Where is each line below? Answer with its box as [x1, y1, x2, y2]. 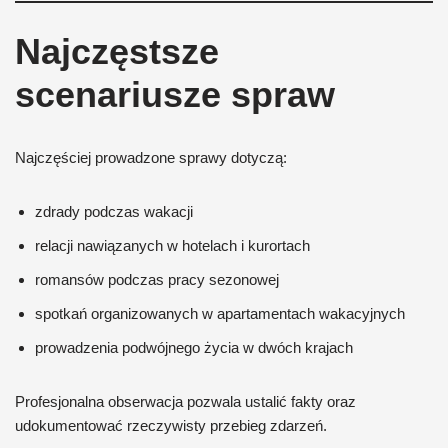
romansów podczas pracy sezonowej [35, 271, 279, 288]
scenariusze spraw [15, 74, 335, 115]
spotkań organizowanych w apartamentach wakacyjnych [35, 305, 405, 322]
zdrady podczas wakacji [35, 203, 193, 220]
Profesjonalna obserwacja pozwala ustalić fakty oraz [15, 393, 356, 410]
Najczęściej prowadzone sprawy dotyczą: [15, 149, 287, 166]
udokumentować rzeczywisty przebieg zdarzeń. [15, 417, 327, 434]
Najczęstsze [15, 31, 219, 72]
